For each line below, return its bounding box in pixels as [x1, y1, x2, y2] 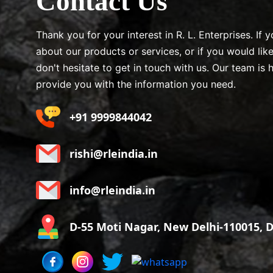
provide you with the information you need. [36, 78, 236, 90]
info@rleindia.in [69, 182, 155, 197]
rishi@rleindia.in [69, 146, 158, 161]
